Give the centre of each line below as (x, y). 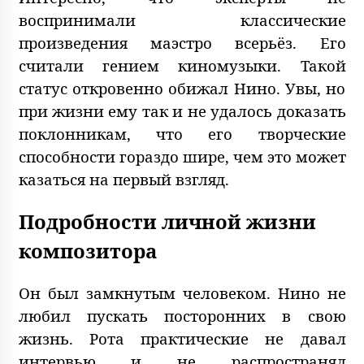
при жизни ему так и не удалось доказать (182, 111)
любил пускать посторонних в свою (182, 316)
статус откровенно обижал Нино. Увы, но (182, 89)
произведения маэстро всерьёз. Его (182, 43)
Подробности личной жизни (167, 222)
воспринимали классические (182, 20)
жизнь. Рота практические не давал (182, 339)
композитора (87, 251)
